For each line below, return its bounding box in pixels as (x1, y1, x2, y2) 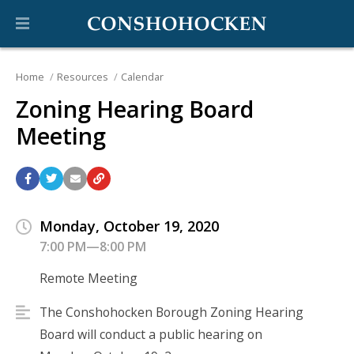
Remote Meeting (40, 269, 137, 288)
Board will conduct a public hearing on (40, 326, 262, 344)
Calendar (120, 70, 164, 85)
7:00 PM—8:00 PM (40, 237, 146, 255)
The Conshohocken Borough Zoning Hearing (40, 303, 303, 322)
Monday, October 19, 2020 (40, 216, 219, 235)
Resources (56, 70, 108, 85)
